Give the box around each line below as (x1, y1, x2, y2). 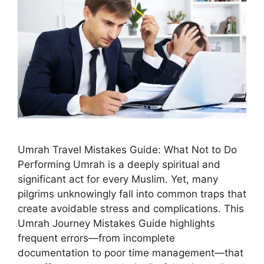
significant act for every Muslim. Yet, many (18, 173, 218, 186)
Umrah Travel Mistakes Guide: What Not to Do (18, 144, 237, 156)
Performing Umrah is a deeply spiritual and (18, 159, 220, 171)
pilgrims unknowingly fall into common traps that (18, 188, 246, 200)
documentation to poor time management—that (18, 247, 243, 259)
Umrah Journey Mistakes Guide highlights (18, 217, 215, 230)
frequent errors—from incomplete (18, 232, 175, 245)
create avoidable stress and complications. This (18, 203, 244, 215)
